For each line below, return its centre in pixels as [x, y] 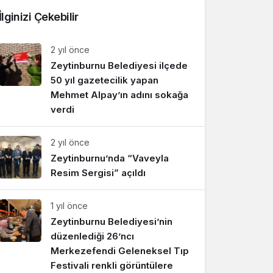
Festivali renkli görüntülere [112, 266]
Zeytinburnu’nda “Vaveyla [109, 158]
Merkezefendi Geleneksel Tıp [119, 251]
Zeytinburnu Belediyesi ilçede [119, 66]
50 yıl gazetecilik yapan [104, 80]
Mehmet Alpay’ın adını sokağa [119, 95]
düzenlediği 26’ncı [92, 236]
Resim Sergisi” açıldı [98, 173]
